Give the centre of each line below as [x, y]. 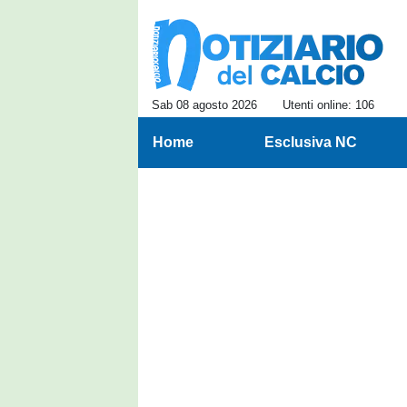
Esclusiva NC [310, 142]
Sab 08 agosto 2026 [204, 105]
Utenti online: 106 [328, 105]
